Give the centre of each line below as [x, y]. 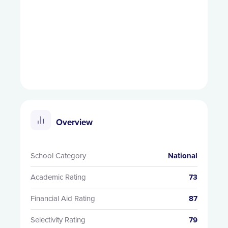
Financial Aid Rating [63, 199]
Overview [74, 123]
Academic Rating [58, 177]
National [183, 156]
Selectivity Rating [58, 220]
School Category [58, 156]
